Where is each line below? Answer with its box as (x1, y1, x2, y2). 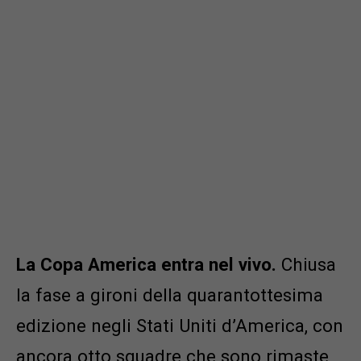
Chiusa (276, 253, 336, 275)
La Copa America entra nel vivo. (16, 253, 276, 275)
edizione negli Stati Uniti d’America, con (16, 314, 343, 336)
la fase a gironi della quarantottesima (16, 284, 323, 305)
